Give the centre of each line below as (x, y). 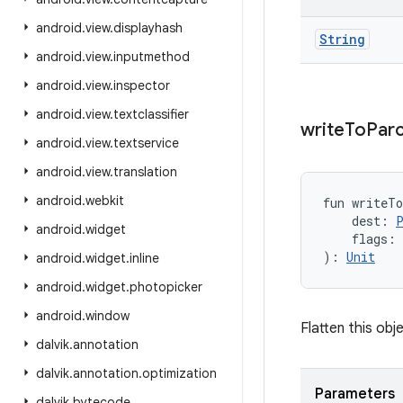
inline (144, 258)
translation (145, 172)
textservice (146, 143)
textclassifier (151, 114)
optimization (179, 373)
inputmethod (152, 57)
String (342, 39)
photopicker (166, 287)
